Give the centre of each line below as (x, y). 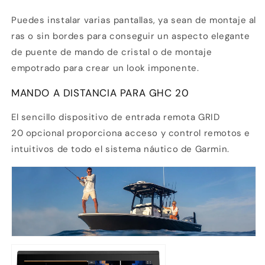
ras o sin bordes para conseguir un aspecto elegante (131, 36)
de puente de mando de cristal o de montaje (112, 52)
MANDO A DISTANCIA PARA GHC (92, 93)
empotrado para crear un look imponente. (105, 68)
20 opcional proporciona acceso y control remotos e (131, 133)
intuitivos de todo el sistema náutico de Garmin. (120, 149)
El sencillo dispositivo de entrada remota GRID (116, 117)
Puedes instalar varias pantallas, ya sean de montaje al (134, 20)
